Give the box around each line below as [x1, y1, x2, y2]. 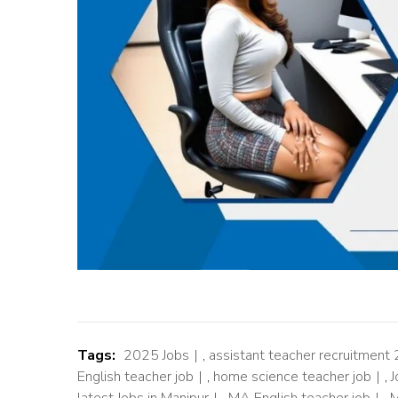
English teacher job [77, 367, 194, 387]
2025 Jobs [123, 346, 189, 366]
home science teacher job [213, 367, 371, 387]
